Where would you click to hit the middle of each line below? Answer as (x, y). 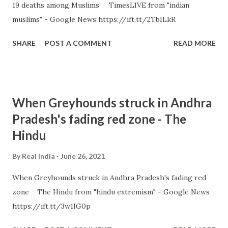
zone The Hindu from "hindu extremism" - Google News (111, 192)
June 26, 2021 (83, 156)
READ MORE (195, 43)
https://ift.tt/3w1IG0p (51, 206)
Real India (38, 156)
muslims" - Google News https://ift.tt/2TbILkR (94, 19)
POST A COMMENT (78, 43)
